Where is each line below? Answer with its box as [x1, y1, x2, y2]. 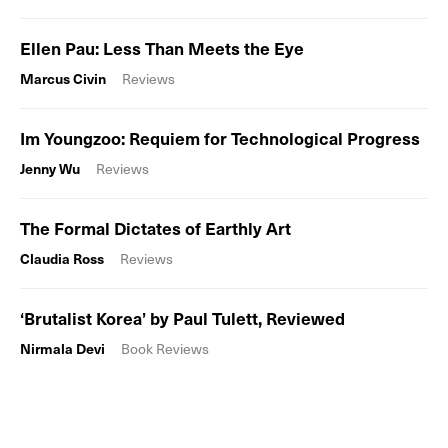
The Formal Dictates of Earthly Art [20, 214, 291, 241]
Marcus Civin [20, 67, 106, 89]
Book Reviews [121, 337, 209, 359]
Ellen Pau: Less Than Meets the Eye [20, 34, 304, 61]
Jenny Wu [20, 157, 80, 179]
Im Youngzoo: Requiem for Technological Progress [20, 124, 420, 151]
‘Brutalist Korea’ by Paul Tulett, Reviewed [20, 304, 345, 331]
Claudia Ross [20, 247, 104, 269]
